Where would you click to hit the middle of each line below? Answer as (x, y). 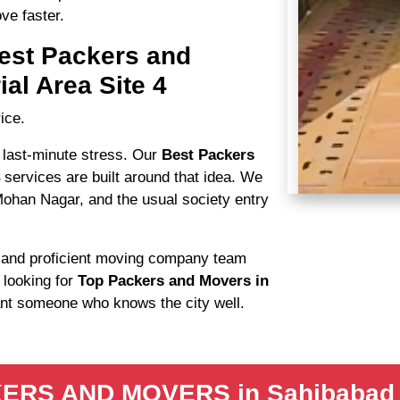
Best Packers (208, 155)
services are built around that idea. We (133, 177)
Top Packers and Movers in (173, 281)
